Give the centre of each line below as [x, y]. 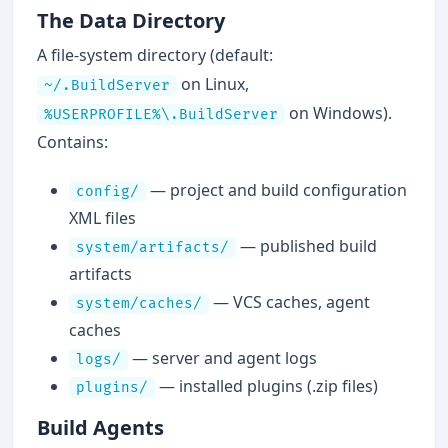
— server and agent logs [222, 357]
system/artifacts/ [152, 247]
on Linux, [213, 83]
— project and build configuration [276, 189]
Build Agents [100, 427]
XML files [102, 217]
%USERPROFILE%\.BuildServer [161, 114]
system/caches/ [139, 303]
